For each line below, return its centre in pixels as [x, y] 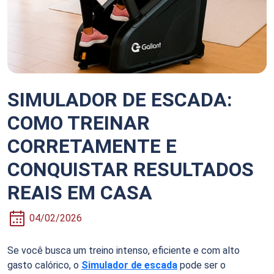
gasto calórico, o [44, 265]
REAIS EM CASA [80, 192]
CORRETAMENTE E [92, 146]
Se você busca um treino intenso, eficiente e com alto [124, 250]
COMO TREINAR [79, 123]
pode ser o [202, 265]
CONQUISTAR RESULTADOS [131, 169]
